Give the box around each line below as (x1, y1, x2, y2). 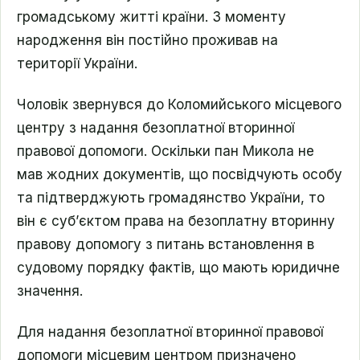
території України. (17, 55, 137, 72)
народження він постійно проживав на (17, 32, 278, 48)
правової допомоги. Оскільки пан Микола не (17, 143, 314, 159)
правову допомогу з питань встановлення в (17, 236, 314, 252)
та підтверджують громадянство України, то (17, 190, 325, 206)
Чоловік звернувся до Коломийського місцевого (17, 96, 342, 112)
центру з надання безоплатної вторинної (17, 120, 294, 136)
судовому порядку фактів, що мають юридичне (17, 260, 340, 276)
